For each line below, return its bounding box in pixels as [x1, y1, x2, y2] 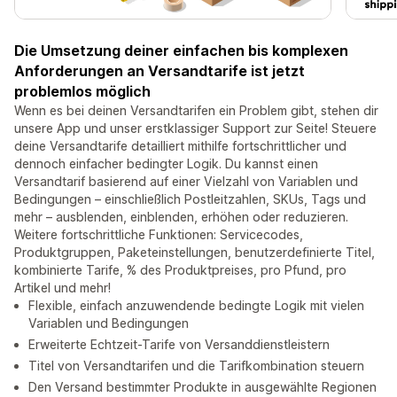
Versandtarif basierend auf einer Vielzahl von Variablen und [14, 174, 358, 190]
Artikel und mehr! [14, 280, 111, 296]
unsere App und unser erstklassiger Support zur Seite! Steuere [14, 121, 377, 136]
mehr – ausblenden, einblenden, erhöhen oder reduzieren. [14, 209, 348, 225]
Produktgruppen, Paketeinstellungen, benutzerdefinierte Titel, [14, 245, 375, 261]
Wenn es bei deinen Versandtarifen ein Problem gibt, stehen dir [14, 103, 378, 119]
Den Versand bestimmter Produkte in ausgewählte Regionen [28, 379, 377, 395]
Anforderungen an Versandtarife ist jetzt [14, 62, 305, 81]
